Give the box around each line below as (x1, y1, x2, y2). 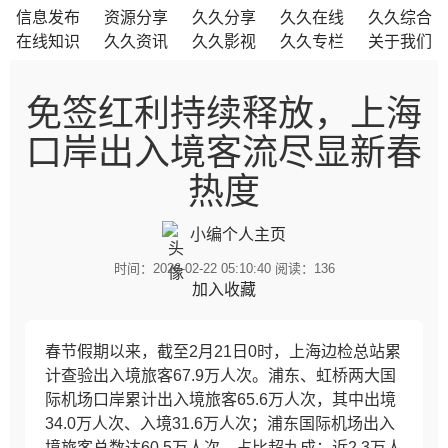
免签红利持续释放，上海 (26, 93, 422, 134)
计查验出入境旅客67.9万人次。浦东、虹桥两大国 (45, 367, 396, 384)
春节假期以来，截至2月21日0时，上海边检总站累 (45, 343, 401, 360)
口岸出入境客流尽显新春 (26, 132, 422, 173)
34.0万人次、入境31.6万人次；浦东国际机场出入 (45, 415, 395, 432)
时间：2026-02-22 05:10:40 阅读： (113, 261, 314, 276)
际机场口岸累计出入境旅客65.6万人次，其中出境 (45, 391, 396, 408)
